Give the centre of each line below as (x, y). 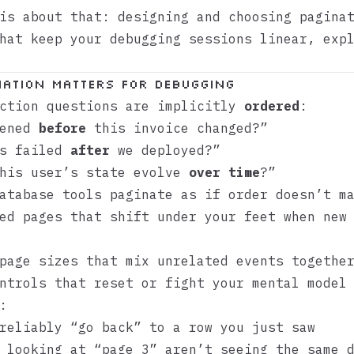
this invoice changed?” (177, 128)
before (62, 128)
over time (224, 172)
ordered (272, 106)
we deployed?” (165, 150)
